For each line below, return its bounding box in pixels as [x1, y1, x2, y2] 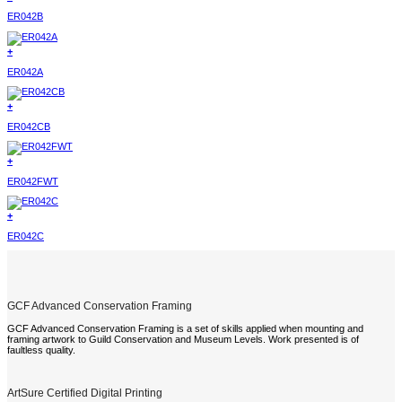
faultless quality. [7, 345, 75, 356]
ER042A [7, 66, 43, 77]
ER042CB [7, 120, 50, 132]
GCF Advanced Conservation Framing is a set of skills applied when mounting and [7, 323, 363, 335]
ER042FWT [7, 175, 58, 187]
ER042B [7, 11, 43, 22]
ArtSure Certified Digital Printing [7, 386, 162, 399]
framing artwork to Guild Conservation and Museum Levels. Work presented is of [7, 334, 359, 345]
